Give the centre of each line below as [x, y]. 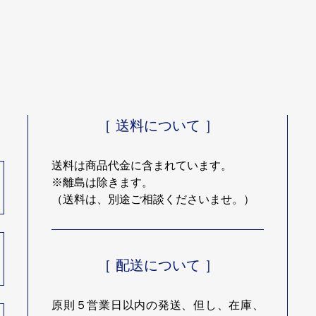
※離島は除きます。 [103, 183]
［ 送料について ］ [158, 126]
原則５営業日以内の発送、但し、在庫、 [158, 305]
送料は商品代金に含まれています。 [142, 166]
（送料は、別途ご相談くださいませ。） [153, 200]
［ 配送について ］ [158, 266]
